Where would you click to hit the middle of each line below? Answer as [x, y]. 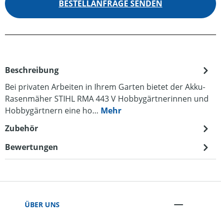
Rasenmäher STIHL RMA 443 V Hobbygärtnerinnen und [107, 99]
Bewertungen [32, 147]
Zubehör [21, 128]
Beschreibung [32, 70]
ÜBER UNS [42, 204]
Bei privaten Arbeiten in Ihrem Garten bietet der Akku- [105, 87]
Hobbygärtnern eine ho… [53, 110]
